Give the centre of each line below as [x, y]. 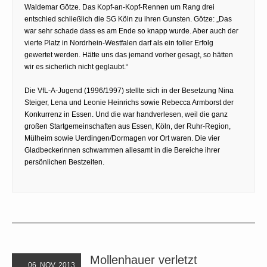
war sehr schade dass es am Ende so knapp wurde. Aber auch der [131, 31]
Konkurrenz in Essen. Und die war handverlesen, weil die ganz [126, 114]
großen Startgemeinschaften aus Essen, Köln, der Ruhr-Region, [128, 126]
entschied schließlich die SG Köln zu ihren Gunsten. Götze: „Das [128, 19]
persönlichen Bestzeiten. [64, 162]
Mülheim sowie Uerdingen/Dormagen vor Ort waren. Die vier [122, 138]
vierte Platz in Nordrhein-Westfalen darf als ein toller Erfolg [119, 43]
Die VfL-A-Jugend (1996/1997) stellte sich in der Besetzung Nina [129, 90]
